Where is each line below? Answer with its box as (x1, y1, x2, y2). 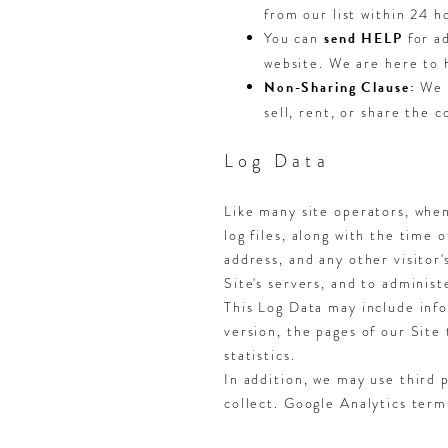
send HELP (323, 27, 403, 49)
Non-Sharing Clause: (264, 76, 416, 98)
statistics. (224, 344, 296, 365)
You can (264, 27, 324, 48)
